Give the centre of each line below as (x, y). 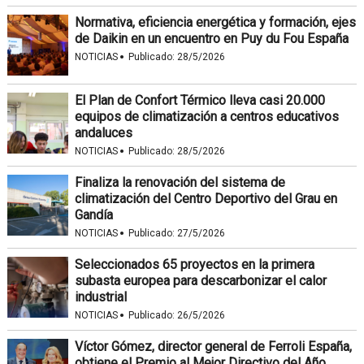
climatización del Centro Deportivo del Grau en (206, 199)
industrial (100, 297)
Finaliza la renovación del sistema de (180, 182)
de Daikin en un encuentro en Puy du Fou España (211, 39)
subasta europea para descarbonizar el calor (200, 281)
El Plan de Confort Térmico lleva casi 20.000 (199, 100)
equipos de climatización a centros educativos (206, 117)
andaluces (103, 133)
